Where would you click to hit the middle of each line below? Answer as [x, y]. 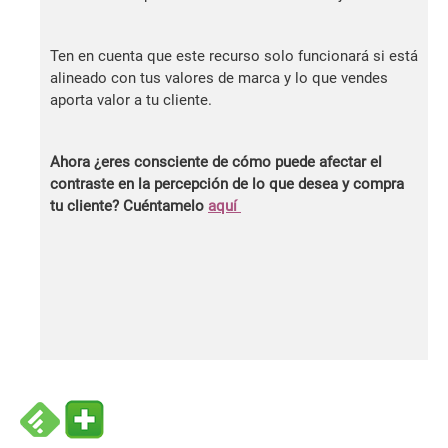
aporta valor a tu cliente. [131, 99]
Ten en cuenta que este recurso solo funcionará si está [234, 55]
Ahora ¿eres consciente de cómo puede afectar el [216, 161]
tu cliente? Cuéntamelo [129, 205]
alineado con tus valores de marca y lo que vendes [219, 77]
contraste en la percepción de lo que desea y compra [227, 183]
